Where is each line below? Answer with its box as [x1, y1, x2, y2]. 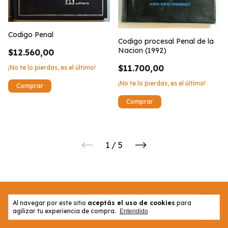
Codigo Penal [8, 30, 53, 39]
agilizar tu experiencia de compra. [13, 207, 116, 215]
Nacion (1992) [118, 45, 166, 55]
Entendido [120, 208, 148, 215]
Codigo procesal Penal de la [118, 36, 214, 46]
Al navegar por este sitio [13, 199, 88, 207]
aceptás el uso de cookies [88, 199, 175, 207]
